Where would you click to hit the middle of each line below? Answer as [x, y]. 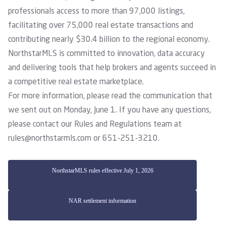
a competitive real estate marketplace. [76, 82]
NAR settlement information [103, 201]
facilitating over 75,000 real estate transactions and [101, 26]
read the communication [153, 96]
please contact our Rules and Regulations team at [95, 125]
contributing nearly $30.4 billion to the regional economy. [109, 40]
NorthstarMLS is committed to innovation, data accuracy [106, 54]
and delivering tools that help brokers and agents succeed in [112, 68]
